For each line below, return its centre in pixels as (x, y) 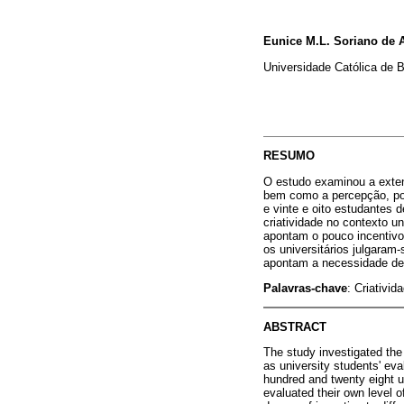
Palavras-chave (305, 288)
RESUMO (289, 156)
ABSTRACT (295, 327)
